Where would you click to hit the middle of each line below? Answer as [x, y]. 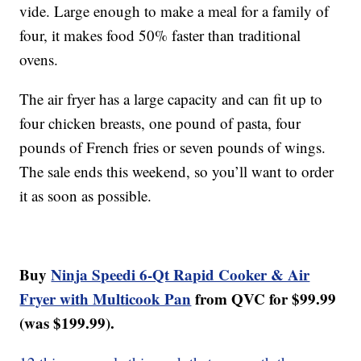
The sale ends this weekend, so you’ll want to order [177, 172]
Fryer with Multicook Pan [106, 299]
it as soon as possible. [86, 196]
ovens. [39, 60]
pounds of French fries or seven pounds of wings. [173, 147]
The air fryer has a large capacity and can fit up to [171, 99]
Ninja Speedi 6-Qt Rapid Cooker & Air [180, 275]
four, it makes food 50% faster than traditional [160, 35]
